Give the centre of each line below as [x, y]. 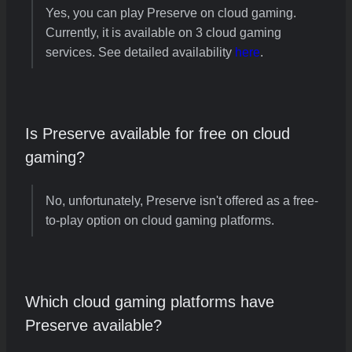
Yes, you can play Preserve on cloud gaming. [171, 13]
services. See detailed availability [140, 52]
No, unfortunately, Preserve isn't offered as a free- [182, 200]
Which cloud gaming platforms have [150, 301]
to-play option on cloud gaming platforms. [160, 220]
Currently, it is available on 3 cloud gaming [163, 32]
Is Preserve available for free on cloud [158, 133]
